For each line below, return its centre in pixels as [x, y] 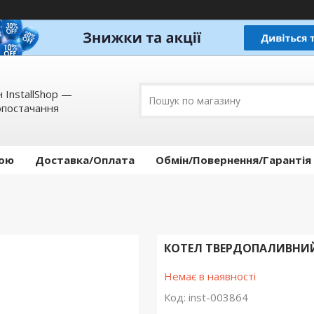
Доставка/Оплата [85, 160]
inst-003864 [218, 298]
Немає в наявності [210, 277]
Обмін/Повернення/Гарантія [233, 160]
